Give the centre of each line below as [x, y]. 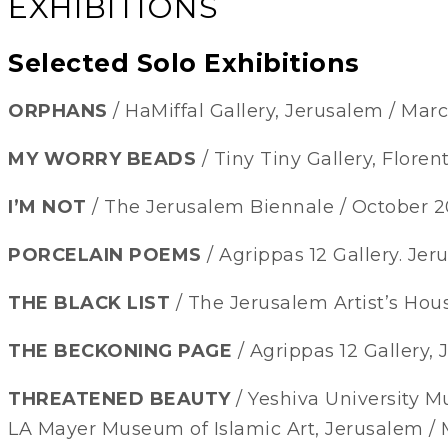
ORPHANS [58, 111]
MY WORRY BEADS [102, 159]
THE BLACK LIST [89, 303]
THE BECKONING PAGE [120, 351]
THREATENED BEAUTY [119, 399]
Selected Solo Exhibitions [184, 62]
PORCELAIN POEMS [105, 255]
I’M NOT [47, 207]
